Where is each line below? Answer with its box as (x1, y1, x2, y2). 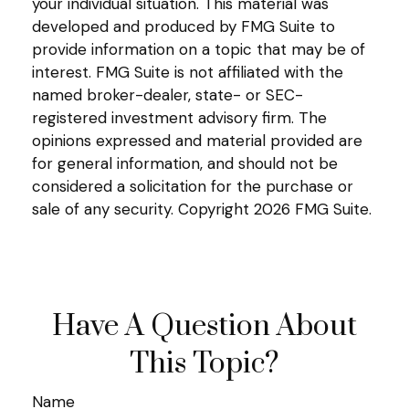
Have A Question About (52, 307, 357, 345)
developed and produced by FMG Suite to (32, 16, 335, 37)
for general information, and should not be (32, 152, 338, 173)
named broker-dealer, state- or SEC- (32, 84, 303, 105)
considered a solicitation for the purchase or (32, 175, 353, 196)
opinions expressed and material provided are (32, 130, 362, 151)
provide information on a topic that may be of (32, 38, 365, 59)
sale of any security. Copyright (32, 198, 254, 219)
